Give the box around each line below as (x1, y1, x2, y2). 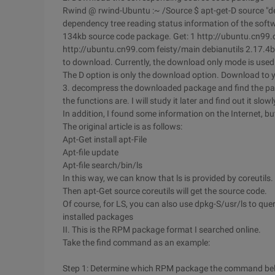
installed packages (63, 212, 133, 222)
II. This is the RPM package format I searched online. (63, 225, 261, 234)
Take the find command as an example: (63, 238, 210, 247)
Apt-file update (63, 147, 118, 157)
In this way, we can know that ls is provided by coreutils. (63, 173, 273, 183)
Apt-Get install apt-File (63, 134, 147, 144)
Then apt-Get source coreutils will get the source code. (63, 186, 267, 196)
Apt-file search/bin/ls (63, 160, 142, 170)
